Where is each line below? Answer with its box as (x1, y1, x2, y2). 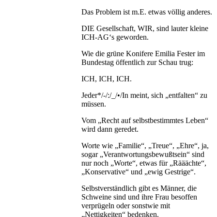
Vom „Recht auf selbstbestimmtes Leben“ (81, 116, 208, 124)
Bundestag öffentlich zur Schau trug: (81, 58, 193, 66)
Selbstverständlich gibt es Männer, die (81, 184, 197, 192)
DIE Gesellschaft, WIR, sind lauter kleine (81, 24, 208, 32)
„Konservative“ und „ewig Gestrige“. (81, 167, 196, 176)
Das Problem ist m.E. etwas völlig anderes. (81, 7, 212, 16)
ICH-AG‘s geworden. (81, 32, 149, 41)
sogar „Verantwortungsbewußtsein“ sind (81, 150, 204, 158)
